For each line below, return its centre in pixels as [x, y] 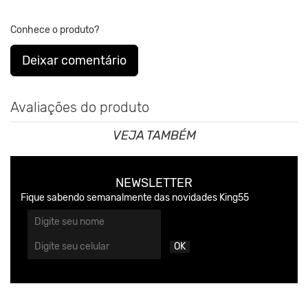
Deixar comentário [74, 60]
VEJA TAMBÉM [154, 135]
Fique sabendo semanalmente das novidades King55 [135, 197]
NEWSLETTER [154, 183]
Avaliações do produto [80, 107]
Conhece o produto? [55, 30]
